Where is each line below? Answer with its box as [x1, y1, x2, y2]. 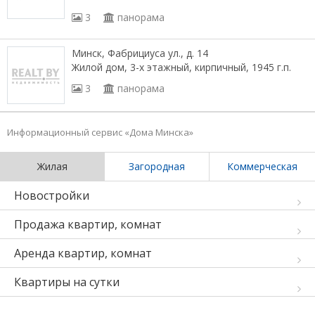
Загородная [129, 160, 185, 173]
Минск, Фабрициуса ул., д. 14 [72, 46, 208, 60]
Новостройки [14, 188, 89, 203]
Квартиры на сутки [14, 274, 120, 290]
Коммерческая [227, 160, 297, 173]
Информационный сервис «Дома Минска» [7, 126, 193, 139]
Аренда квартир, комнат [14, 245, 152, 261]
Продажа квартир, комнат [14, 217, 162, 232]
